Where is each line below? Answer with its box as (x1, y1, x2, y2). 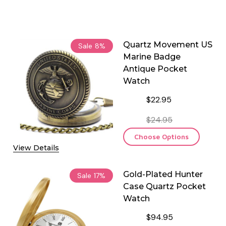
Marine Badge (123, 51, 181, 62)
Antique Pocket (123, 64, 187, 74)
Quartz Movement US (123, 39, 212, 49)
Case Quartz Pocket (123, 181, 206, 191)
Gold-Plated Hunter (123, 169, 203, 179)
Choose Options (134, 132, 189, 141)
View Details (13, 143, 59, 152)
